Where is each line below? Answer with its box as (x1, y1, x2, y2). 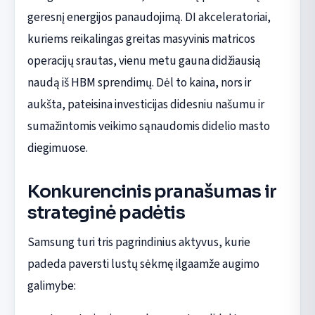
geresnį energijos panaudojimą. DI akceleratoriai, (27, 8, 271, 26)
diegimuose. (27, 139, 88, 157)
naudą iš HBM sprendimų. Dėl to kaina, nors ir (27, 73, 251, 91)
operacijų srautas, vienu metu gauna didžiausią (27, 51, 261, 70)
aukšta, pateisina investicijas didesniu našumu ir (27, 95, 264, 113)
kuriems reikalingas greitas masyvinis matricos (27, 30, 255, 48)
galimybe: (27, 277, 76, 295)
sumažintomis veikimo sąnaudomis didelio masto (27, 117, 270, 135)
